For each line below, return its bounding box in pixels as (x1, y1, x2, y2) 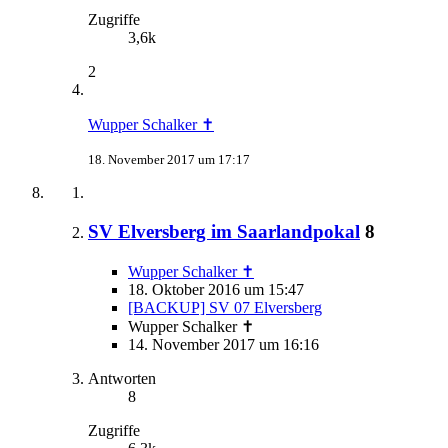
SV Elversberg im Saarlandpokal (88, 221, 360, 243)
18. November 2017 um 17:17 (88, 152, 250, 168)
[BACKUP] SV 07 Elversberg (128, 298, 322, 316)
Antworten (88, 369, 156, 387)
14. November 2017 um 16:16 (128, 335, 319, 353)
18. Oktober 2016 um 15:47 (128, 280, 304, 298)
